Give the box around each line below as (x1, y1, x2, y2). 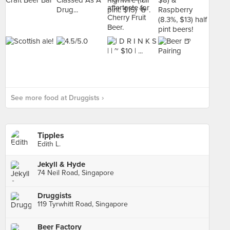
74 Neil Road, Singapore (37, 168, 114, 177)
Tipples (37, 130, 64, 141)
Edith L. (37, 140, 61, 148)
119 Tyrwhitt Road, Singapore (37, 200, 128, 208)
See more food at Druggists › (11, 93, 104, 102)
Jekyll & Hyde (37, 160, 85, 169)
